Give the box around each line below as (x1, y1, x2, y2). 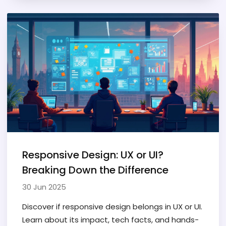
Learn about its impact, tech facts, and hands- (22, 214, 199, 225)
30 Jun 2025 (22, 181, 66, 192)
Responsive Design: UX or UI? (22, 147, 163, 162)
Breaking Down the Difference (22, 162, 168, 177)
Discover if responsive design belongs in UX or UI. (22, 201, 202, 212)
